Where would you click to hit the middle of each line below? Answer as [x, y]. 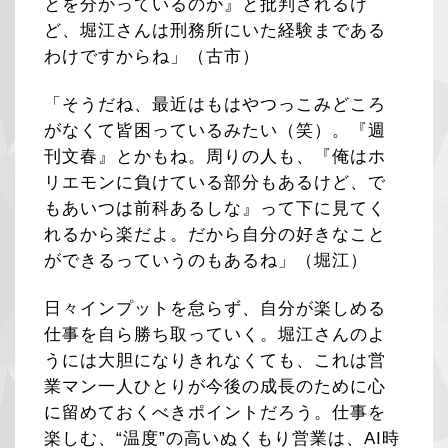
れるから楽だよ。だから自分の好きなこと [215, 234]
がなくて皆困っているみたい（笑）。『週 [215, 130]
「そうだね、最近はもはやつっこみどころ [215, 104]
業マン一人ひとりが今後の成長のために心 [215, 386]
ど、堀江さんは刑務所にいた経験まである [215, 30]
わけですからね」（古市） [152, 56]
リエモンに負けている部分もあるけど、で [215, 182]
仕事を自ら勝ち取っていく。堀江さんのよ [215, 334]
